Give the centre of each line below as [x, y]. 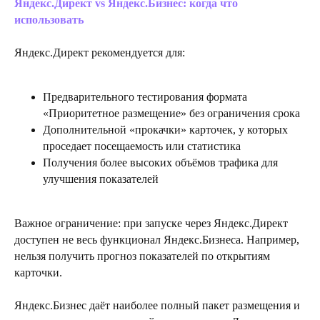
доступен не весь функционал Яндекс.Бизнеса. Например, [157, 239]
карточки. [38, 272]
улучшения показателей [101, 179]
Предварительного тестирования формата [145, 96]
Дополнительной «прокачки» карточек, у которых [165, 129]
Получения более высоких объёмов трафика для [160, 162]
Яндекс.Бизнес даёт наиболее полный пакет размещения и [157, 305]
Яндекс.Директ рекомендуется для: [100, 52]
